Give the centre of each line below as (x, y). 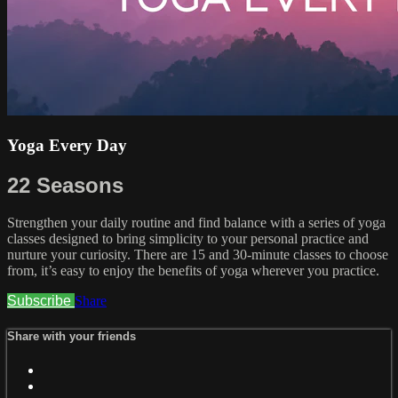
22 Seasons (65, 185)
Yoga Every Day (67, 145)
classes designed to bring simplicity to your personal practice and (188, 239)
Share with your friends (72, 336)
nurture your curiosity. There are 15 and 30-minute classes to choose (198, 255)
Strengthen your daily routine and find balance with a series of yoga (196, 223)
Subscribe (41, 301)
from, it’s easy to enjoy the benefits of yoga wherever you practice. (193, 271)
